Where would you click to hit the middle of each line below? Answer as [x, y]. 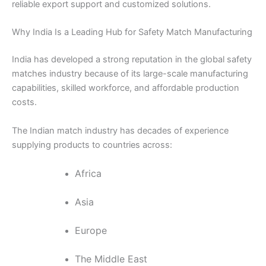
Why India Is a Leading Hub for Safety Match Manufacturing [132, 32]
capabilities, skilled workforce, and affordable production [126, 88]
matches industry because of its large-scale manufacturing [130, 74]
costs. [24, 102]
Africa [88, 173]
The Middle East [111, 259]
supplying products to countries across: [92, 145]
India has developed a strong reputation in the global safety [132, 60]
